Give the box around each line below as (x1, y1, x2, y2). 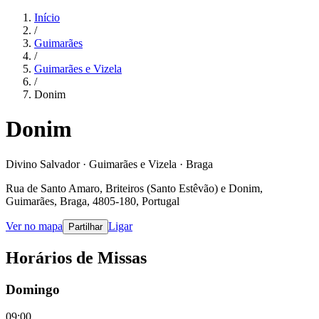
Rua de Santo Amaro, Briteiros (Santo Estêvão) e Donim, (6, 182, 263, 194)
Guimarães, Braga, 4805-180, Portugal (6, 194, 179, 207)
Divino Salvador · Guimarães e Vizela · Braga (6, 157, 213, 170)
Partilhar (68, 221, 103, 232)
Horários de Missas (6, 248, 147, 267)
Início (34, 11, 60, 23)
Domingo (6, 281, 60, 297)
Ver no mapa (6, 219, 63, 232)
